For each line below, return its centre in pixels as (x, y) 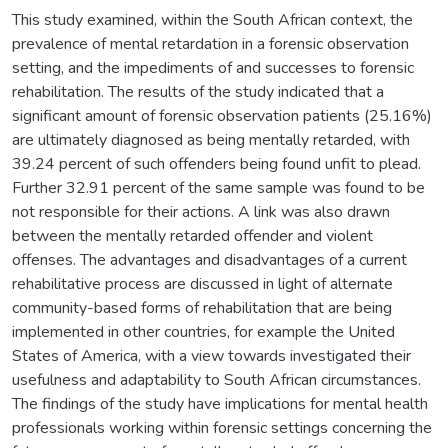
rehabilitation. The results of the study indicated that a (198, 91)
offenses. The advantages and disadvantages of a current (209, 259)
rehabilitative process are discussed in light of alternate (202, 283)
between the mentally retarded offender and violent (192, 235)
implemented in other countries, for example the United (203, 331)
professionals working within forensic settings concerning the (222, 427)
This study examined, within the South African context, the (212, 19)
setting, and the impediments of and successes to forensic (213, 67)
